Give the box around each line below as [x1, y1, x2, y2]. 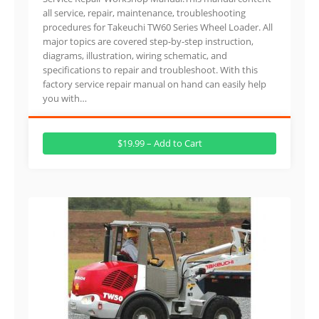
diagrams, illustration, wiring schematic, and [43, 48, 227, 62]
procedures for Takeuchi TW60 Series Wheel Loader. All [43, 20, 273, 33]
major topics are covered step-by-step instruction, [43, 34, 253, 48]
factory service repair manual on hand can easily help [43, 77, 266, 90]
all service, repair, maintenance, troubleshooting [43, 6, 246, 19]
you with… [43, 91, 87, 105]
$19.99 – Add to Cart [117, 136, 202, 150]
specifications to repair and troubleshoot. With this [43, 63, 258, 76]
